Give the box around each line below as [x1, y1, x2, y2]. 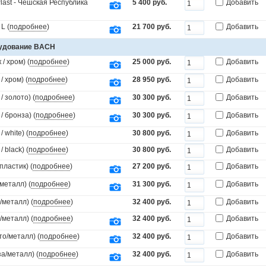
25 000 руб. [132, 58, 171, 66]
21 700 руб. [132, 23, 171, 31]
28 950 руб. [132, 75, 171, 84]
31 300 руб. [132, 180, 171, 188]
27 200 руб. [132, 162, 171, 170]
